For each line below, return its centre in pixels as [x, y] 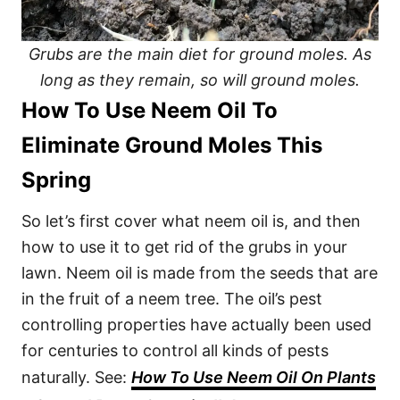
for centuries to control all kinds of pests [175, 350]
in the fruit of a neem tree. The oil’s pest [172, 299]
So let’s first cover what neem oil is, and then [191, 221]
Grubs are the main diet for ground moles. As [200, 54]
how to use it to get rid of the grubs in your [184, 247]
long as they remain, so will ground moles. [200, 80]
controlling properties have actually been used [196, 325]
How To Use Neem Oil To [150, 110]
